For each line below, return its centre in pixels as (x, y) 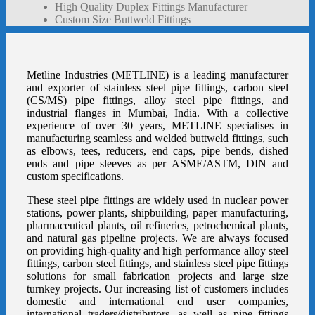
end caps (172, 151)
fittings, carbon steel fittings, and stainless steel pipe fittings (157, 264)
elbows (57, 151)
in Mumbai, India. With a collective (197, 113)
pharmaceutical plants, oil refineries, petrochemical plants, (157, 226)
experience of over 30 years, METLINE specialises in (157, 126)
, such (275, 139)
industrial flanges (66, 113)
